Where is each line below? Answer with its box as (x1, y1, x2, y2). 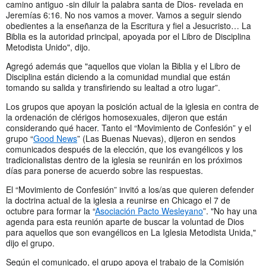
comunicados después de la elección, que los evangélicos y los (6, 142, 243, 155)
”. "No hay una (203, 204, 257, 217)
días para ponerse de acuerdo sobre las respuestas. (6, 164, 203, 176)
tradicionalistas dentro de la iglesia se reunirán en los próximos (6, 153, 242, 166)
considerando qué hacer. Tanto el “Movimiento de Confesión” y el (6, 121, 251, 134)
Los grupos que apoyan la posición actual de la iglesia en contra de (6, 100, 259, 112)
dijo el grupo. (6, 236, 55, 249)
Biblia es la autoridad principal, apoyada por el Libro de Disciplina (6, 30, 251, 42)
